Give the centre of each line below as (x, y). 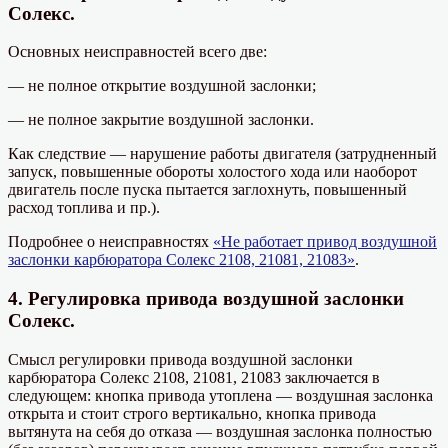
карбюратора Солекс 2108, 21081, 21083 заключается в (194, 377)
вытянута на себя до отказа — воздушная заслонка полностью (220, 431)
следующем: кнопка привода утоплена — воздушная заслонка (220, 395)
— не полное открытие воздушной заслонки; (162, 86)
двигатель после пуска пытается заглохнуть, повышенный (207, 190)
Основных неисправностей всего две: (137, 52)
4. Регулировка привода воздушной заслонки (206, 298)
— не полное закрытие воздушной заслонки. (161, 120)
